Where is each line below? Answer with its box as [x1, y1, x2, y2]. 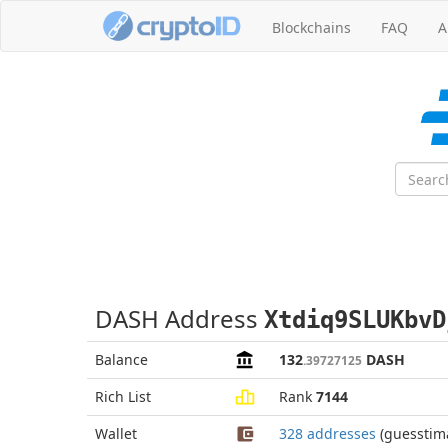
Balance [95, 350, 148, 369]
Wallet [95, 424, 137, 443]
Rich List [95, 387, 151, 406]
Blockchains [272, 18, 351, 37]
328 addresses [279, 424, 376, 443]
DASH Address [95, 302, 264, 335]
